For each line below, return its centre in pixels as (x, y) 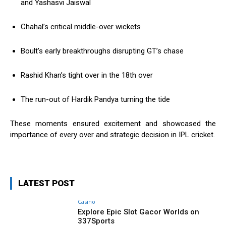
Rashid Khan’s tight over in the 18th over (87, 75)
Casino (87, 202)
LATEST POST (46, 183)
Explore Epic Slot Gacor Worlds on (139, 212)
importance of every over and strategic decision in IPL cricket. (112, 135)
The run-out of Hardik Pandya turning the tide (95, 100)
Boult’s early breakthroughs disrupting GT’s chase (102, 51)
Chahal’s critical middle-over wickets (81, 27)
